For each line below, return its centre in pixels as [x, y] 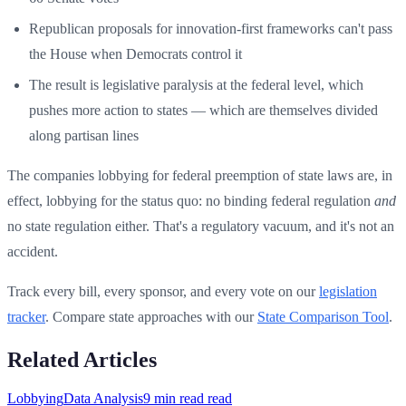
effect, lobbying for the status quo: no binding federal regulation [191, 200]
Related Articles [82, 359]
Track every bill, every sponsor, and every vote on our [163, 291]
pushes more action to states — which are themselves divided [203, 110]
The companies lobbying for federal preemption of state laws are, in [200, 175]
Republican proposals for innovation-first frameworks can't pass [211, 28]
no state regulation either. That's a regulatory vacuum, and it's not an [201, 226]
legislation [348, 291]
